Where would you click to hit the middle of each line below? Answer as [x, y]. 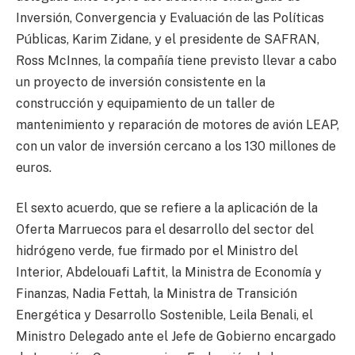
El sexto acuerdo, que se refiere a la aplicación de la [167, 208]
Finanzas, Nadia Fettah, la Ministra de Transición [157, 294]
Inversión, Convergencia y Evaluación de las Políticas [170, 17]
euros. [34, 167]
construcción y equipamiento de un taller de [145, 103]
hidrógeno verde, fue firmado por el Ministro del [157, 251]
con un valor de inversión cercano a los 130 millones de [176, 146]
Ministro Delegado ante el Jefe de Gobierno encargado [176, 337]
